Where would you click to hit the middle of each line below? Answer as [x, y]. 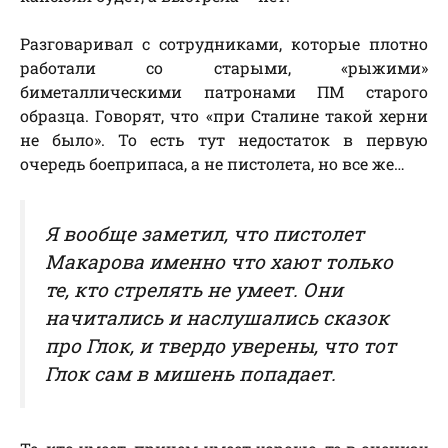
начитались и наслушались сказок [217, 318]
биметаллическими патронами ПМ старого [224, 92]
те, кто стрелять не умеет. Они [194, 290]
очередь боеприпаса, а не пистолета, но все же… [212, 164]
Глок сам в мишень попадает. [190, 374]
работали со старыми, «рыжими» [224, 68]
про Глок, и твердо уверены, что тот [220, 346]
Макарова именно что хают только [219, 262]
